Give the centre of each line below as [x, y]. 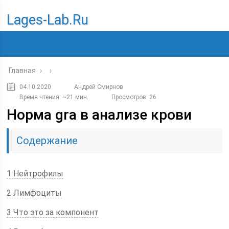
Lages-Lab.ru [48, 20]
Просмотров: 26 [134, 97]
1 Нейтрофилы [35, 174]
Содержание [47, 141]
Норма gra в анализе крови [99, 115]
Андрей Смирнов [99, 87]
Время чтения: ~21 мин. [54, 97]
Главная [22, 71]
